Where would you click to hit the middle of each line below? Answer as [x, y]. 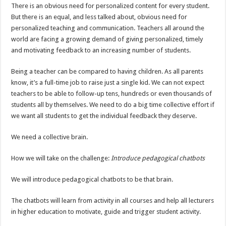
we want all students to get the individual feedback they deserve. [104, 116]
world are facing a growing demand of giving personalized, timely [107, 39]
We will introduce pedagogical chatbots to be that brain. [92, 180]
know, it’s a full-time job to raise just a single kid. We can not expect [108, 83]
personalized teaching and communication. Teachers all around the [108, 28]
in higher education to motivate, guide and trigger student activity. [106, 212]
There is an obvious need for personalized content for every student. [110, 6]
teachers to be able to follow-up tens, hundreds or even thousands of [112, 94]
